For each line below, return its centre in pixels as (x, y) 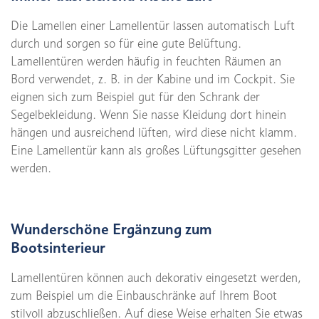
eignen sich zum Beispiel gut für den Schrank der (135, 97)
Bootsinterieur (58, 248)
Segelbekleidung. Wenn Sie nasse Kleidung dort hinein (148, 115)
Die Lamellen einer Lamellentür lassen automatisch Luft (153, 26)
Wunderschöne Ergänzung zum (111, 229)
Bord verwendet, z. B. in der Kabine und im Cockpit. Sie (153, 79)
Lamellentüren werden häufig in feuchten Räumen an (146, 62)
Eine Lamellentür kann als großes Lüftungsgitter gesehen (156, 151)
